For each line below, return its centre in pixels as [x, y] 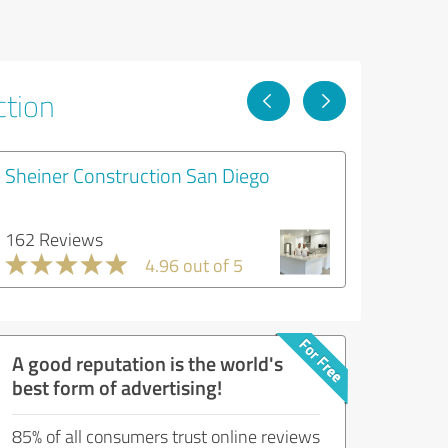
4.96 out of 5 [194, 265]
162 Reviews [54, 239]
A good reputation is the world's [147, 363]
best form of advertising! [117, 387]
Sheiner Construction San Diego [137, 175]
